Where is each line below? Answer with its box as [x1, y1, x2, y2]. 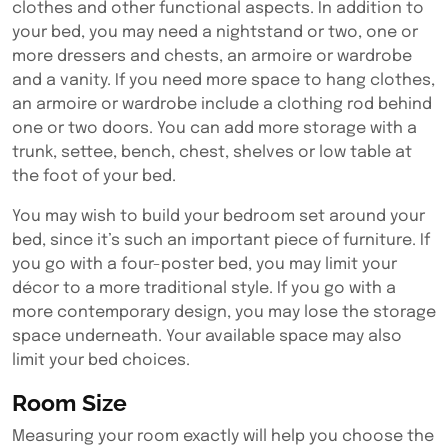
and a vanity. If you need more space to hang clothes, [12, 72, 435, 89]
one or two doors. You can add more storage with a [12, 120, 417, 137]
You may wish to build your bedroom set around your [12, 208, 425, 225]
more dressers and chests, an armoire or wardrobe [12, 48, 412, 65]
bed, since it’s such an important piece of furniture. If [12, 232, 430, 249]
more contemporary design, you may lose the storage [12, 304, 436, 321]
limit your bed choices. [12, 352, 190, 369]
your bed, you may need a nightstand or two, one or [12, 24, 418, 41]
